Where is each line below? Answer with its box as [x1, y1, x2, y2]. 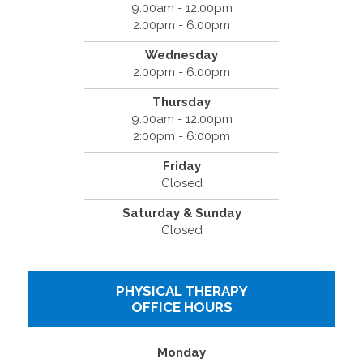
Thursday [152, 94, 211, 109]
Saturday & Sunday [122, 205, 241, 220]
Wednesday [145, 47, 218, 62]
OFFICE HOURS [130, 298, 233, 315]
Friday [162, 158, 201, 173]
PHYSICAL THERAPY [115, 282, 248, 299]
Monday [157, 344, 206, 360]
